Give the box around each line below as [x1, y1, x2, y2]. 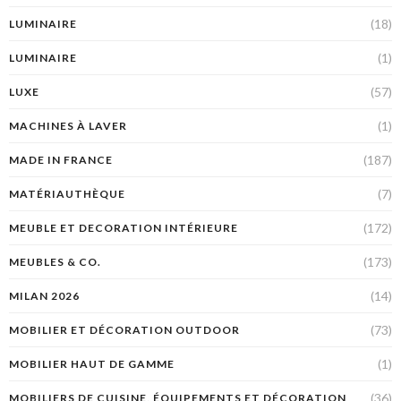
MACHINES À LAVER [9, 118, 127, 132]
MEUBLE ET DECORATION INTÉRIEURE [9, 220, 238, 235]
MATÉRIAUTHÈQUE [9, 186, 125, 200]
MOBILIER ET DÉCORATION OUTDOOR [9, 322, 240, 337]
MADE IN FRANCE [9, 152, 113, 166]
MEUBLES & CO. [9, 254, 101, 269]
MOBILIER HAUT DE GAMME [9, 356, 175, 371]
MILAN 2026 [9, 288, 80, 303]
